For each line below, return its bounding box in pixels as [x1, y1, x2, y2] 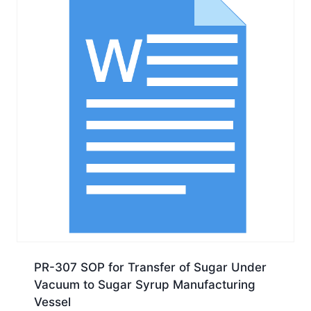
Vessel [33, 294, 71, 309]
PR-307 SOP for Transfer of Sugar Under [33, 260, 267, 274]
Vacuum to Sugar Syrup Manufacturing [33, 277, 255, 292]
